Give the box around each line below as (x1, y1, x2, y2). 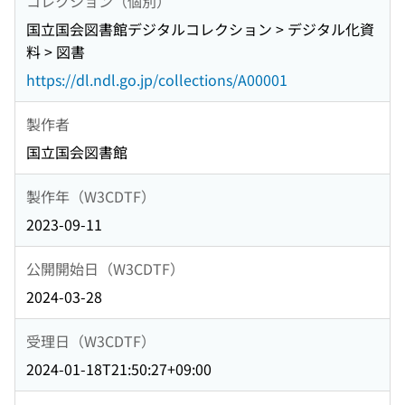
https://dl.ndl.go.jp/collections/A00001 (26, 69, 287, 91)
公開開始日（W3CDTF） (26, 257, 184, 279)
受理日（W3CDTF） (26, 329, 155, 352)
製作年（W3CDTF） (26, 184, 155, 207)
